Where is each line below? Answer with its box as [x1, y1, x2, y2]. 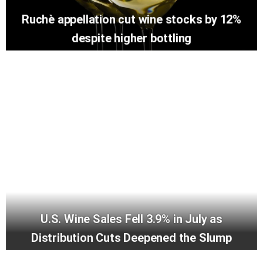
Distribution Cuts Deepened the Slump [31, 231, 232, 245]
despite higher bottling [71, 31, 192, 46]
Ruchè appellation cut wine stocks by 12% [22, 12, 241, 27]
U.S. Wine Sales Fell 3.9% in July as [41, 212, 222, 227]
